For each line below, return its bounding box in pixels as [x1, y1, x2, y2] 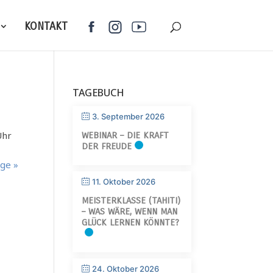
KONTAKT [24, 19, 68, 34]
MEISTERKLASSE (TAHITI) [82, 195, 181, 206]
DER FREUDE [82, 141, 132, 152]
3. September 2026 [92, 112, 165, 121]
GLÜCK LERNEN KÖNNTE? [82, 217, 180, 228]
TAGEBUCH [73, 86, 125, 99]
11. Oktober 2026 [92, 177, 156, 186]
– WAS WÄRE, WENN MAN [82, 206, 178, 217]
